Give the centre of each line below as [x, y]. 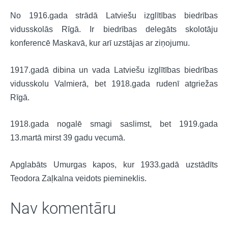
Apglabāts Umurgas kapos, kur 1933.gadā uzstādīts [114, 164]
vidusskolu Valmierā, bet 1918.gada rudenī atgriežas [114, 83]
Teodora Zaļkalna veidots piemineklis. [78, 178]
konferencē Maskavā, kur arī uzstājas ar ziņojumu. [100, 43]
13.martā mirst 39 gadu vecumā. [68, 138]
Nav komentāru [63, 209]
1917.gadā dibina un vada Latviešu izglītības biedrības [114, 70]
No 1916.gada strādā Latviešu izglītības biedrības [114, 16]
